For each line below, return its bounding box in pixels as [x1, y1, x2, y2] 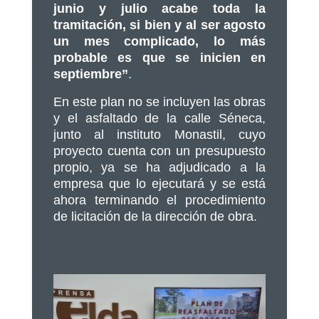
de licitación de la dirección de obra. [53, 209, 257, 224]
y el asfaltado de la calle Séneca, [53, 110, 266, 125]
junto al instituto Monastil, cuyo [53, 127, 266, 142]
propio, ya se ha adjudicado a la [53, 159, 266, 174]
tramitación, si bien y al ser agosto [53, 17, 266, 32]
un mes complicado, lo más [53, 33, 266, 48]
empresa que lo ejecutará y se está [53, 176, 266, 191]
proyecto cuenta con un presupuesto [53, 143, 266, 158]
